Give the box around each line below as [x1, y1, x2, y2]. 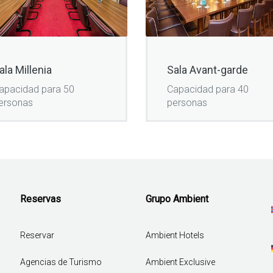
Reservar [20, 230, 55, 241]
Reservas [20, 193, 62, 205]
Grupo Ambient [145, 193, 208, 205]
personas [167, 97, 207, 109]
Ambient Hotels [145, 230, 204, 241]
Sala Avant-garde [167, 63, 248, 76]
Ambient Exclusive [145, 257, 215, 268]
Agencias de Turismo [20, 257, 102, 268]
